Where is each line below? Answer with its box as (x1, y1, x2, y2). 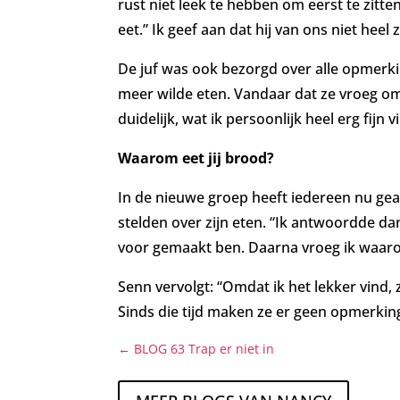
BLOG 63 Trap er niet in (134, 339, 274, 357)
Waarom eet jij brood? (118, 147, 274, 168)
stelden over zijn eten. (118, 212, 266, 232)
